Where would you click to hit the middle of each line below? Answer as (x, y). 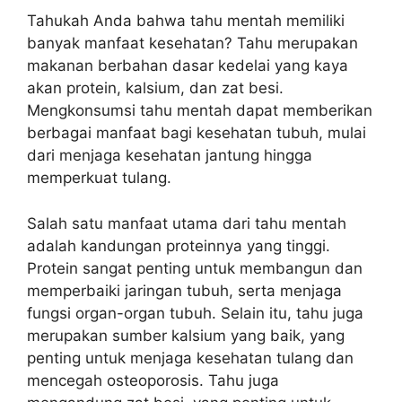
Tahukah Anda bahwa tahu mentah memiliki (186, 21)
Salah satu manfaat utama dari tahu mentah (187, 223)
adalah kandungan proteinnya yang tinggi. (179, 245)
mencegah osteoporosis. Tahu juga (153, 380)
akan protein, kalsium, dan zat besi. (155, 88)
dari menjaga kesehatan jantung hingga (170, 155)
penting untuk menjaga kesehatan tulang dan (190, 358)
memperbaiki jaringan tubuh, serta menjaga (184, 290)
